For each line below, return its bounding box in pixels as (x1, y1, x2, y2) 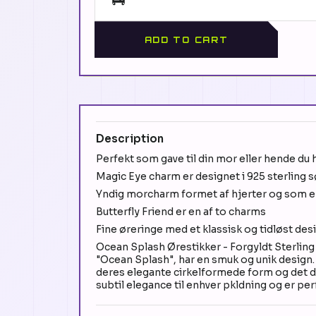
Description (96, 132, 164, 146)
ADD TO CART (144, 34, 229, 45)
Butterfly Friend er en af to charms (96, 205, 266, 219)
